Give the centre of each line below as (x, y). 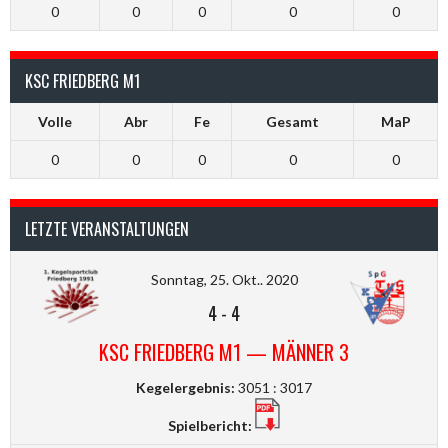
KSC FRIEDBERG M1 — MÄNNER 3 (224, 352)
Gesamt (292, 122)
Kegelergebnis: (185, 388)
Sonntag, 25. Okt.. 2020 (224, 280)
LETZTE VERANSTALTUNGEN (107, 229)
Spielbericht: (210, 426)
